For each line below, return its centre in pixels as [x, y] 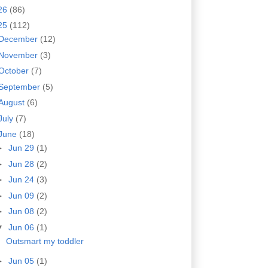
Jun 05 [22, 261]
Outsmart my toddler [45, 241]
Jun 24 [22, 180]
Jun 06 [22, 227]
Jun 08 [22, 211]
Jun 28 [22, 164]
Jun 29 [22, 148]
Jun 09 [22, 195]
